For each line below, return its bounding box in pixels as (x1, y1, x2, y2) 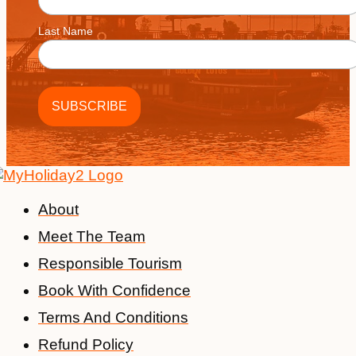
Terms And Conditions (38, 308, 188, 326)
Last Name (38, 24, 93, 37)
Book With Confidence (38, 281, 191, 299)
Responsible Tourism (38, 254, 182, 272)
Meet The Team (38, 227, 145, 245)
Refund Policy (38, 335, 133, 353)
